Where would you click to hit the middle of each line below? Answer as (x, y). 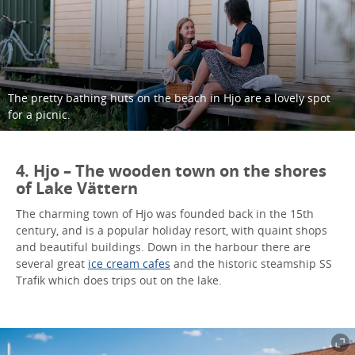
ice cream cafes (129, 263)
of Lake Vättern (77, 188)
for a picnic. (39, 114)
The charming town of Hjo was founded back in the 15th (165, 213)
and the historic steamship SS (251, 263)
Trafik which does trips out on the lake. (119, 280)
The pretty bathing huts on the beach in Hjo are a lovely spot (169, 97)
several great (52, 263)
